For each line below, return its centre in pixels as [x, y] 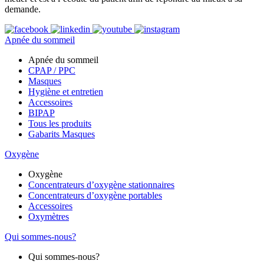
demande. [23, 9]
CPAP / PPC [52, 71]
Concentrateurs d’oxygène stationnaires [101, 185]
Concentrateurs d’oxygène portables [95, 196]
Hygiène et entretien [66, 92]
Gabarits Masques [62, 134]
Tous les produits [60, 124]
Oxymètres [49, 217]
